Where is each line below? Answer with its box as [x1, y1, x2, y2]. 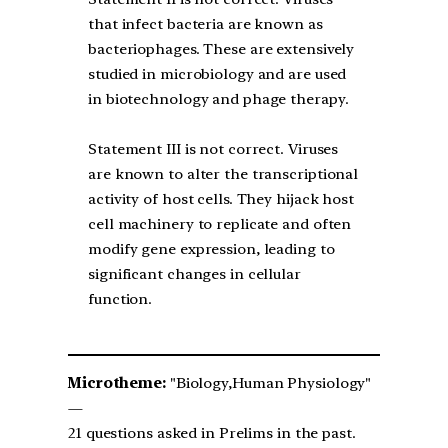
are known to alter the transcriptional [88, 165, 359, 184]
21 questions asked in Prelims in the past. [68, 424, 356, 443]
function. [88, 290, 153, 309]
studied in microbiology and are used [88, 65, 347, 84]
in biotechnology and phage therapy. [88, 90, 349, 109]
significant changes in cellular [88, 265, 301, 284]
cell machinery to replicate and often [88, 215, 352, 234]
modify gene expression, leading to [88, 240, 335, 259]
